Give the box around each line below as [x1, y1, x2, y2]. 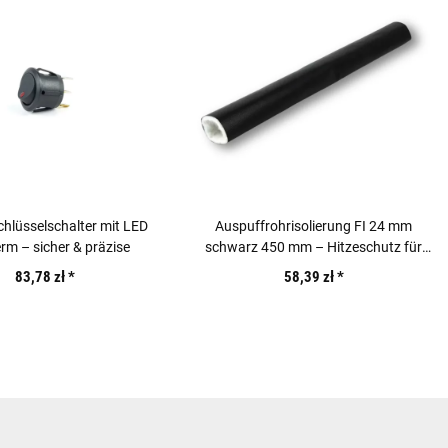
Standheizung [270, 260, 357, 277]
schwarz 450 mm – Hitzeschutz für [205, 239, 423, 256]
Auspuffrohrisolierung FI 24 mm [215, 218, 413, 235]
